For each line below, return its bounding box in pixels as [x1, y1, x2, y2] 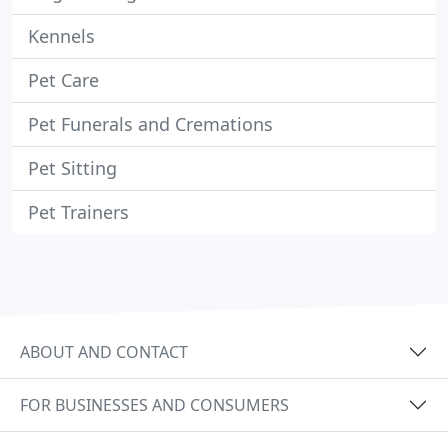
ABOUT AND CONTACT [20, 340, 188, 363]
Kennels [28, 24, 95, 48]
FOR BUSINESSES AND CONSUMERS [20, 393, 289, 416]
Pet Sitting [28, 156, 117, 180]
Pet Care [28, 68, 99, 92]
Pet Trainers [28, 200, 129, 224]
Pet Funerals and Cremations [28, 112, 273, 136]
